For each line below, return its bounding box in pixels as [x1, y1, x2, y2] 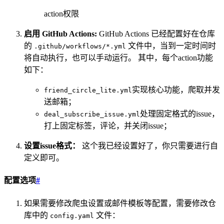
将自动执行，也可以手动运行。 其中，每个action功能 [24, 53, 213, 62]
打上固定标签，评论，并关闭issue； [44, 121, 171, 130]
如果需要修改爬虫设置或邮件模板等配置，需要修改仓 [24, 198, 216, 207]
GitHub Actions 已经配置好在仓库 [97, 29, 215, 38]
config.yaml [50, 211, 94, 219]
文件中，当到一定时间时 [126, 41, 216, 50]
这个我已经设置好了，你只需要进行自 [80, 141, 218, 150]
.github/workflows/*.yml [34, 42, 126, 50]
